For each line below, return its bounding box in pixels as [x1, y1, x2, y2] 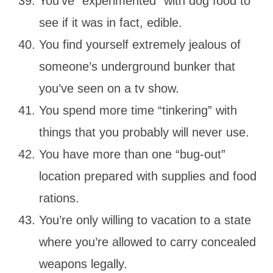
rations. [39, 191, 90, 205]
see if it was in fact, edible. [39, 15, 186, 29]
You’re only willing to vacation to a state [39, 213, 251, 227]
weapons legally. [39, 257, 131, 271]
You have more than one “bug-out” [39, 147, 225, 161]
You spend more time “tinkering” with [39, 103, 237, 117]
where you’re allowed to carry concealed [39, 235, 256, 249]
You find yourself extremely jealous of [39, 37, 241, 51]
